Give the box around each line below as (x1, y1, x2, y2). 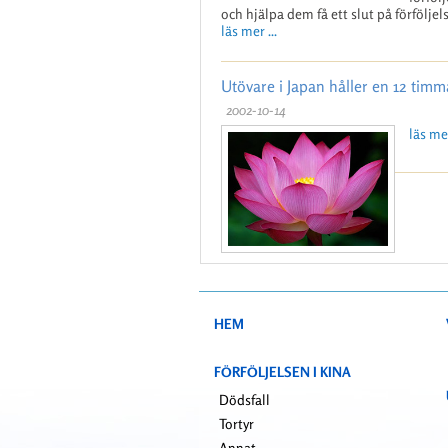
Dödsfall (219, 391, 270, 409)
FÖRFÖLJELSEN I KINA (214, 363, 351, 381)
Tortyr (219, 415, 254, 433)
